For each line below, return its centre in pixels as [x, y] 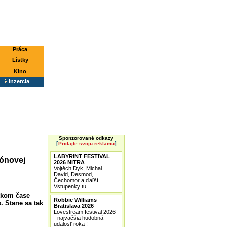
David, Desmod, [73, 174]
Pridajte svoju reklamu [86, 144]
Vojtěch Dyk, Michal [78, 168]
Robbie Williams [75, 200]
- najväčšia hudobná [79, 218]
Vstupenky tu [70, 186]
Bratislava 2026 [74, 206]
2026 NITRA [69, 162]
